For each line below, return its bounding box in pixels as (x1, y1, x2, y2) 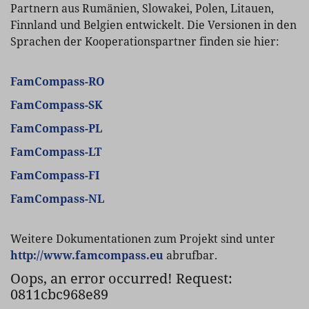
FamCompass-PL (10, 121, 102, 136)
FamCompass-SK (10, 97, 103, 112)
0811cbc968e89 (10, 285, 108, 303)
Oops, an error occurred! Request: (10, 269, 232, 288)
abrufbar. (163, 248, 217, 263)
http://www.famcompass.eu (10, 248, 163, 263)
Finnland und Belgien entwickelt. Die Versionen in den (10, 17, 297, 32)
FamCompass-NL (10, 191, 104, 206)
